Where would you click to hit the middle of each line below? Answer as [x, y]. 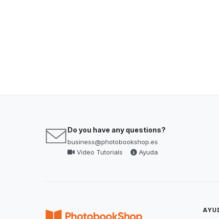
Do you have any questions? [117, 130]
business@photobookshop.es [113, 142]
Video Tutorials [99, 152]
